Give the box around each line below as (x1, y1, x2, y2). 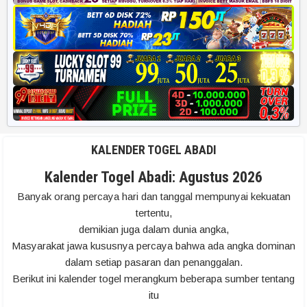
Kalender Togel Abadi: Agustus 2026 (45, 169, 262, 186)
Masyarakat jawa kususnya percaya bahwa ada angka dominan (12, 240, 295, 252)
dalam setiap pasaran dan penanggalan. (64, 256, 243, 269)
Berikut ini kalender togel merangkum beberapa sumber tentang (12, 273, 295, 285)
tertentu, (135, 207, 172, 219)
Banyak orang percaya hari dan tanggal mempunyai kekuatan (16, 191, 291, 203)
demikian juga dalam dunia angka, (78, 223, 229, 236)
